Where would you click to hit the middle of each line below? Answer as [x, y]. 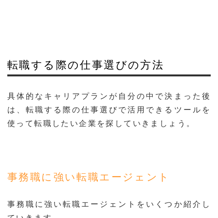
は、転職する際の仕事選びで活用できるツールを [109, 110]
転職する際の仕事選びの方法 [86, 65]
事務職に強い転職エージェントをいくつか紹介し [109, 204]
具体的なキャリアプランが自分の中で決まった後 [109, 96]
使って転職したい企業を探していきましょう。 [101, 124]
